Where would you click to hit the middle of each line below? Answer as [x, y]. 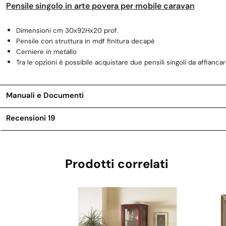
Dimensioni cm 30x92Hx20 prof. [67, 31]
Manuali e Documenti [45, 95]
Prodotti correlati [117, 163]
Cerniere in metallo [46, 52]
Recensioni [27, 118]
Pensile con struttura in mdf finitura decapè [86, 41]
